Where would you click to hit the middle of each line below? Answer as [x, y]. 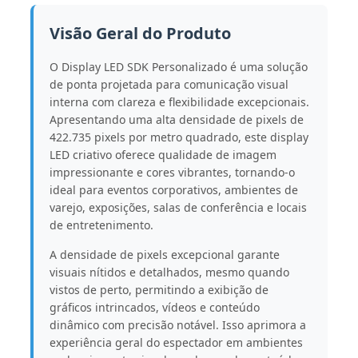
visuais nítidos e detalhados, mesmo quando [169, 272]
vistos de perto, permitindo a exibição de [159, 289]
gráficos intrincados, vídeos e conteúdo [154, 307]
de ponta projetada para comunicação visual [169, 84]
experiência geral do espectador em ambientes [176, 342]
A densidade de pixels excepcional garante [164, 254]
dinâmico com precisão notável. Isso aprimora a [177, 324]
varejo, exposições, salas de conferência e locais [178, 207]
